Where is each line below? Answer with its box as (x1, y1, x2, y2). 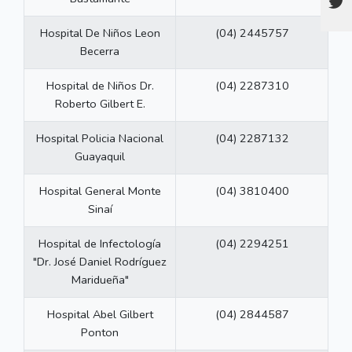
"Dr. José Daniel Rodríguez (33, 254, 167, 270)
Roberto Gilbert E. (54, 96, 145, 112)
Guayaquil (75, 148, 125, 165)
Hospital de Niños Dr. (46, 78, 154, 94)
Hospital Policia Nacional (36, 130, 163, 147)
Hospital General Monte (38, 183, 161, 200)
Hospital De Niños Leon (39, 25, 160, 42)
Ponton (81, 324, 119, 341)
